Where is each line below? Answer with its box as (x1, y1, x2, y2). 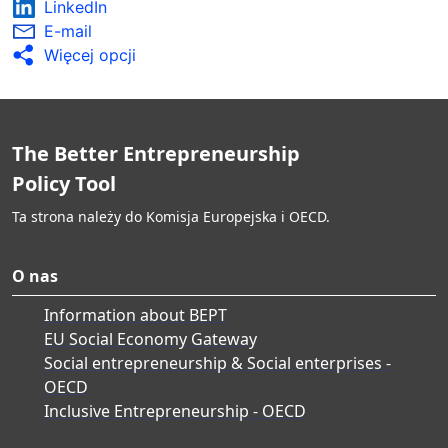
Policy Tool (12, 169, 116, 197)
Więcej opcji (44, 44, 136, 65)
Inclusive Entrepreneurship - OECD (44, 399, 306, 422)
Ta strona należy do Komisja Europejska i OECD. (12, 206, 330, 226)
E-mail (44, 20, 92, 41)
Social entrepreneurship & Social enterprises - (44, 351, 391, 374)
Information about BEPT (44, 303, 227, 326)
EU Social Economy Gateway (44, 327, 257, 350)
